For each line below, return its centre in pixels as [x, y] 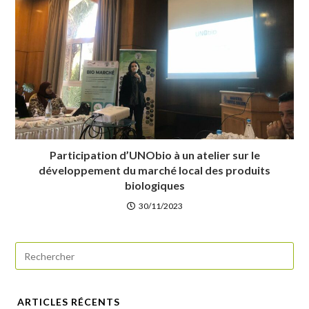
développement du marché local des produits [154, 170]
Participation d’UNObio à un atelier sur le [154, 155]
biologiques [154, 186]
